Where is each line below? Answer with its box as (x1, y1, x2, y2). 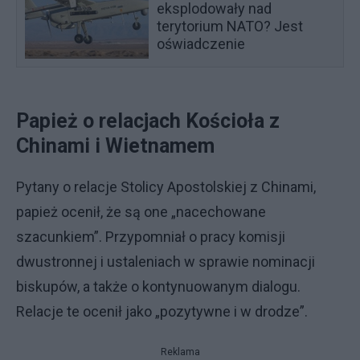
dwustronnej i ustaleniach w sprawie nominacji (16, 253, 315, 270)
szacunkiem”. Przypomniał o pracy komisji (16, 228, 285, 245)
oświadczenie (157, 35, 246, 52)
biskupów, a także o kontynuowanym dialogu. (16, 278, 301, 295)
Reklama (160, 346, 200, 358)
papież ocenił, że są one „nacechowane (16, 203, 266, 220)
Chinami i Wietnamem (16, 134, 215, 157)
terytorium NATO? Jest (157, 18, 304, 35)
